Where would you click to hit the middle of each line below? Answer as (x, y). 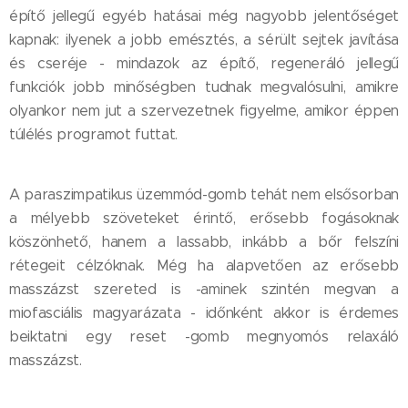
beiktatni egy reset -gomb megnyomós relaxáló (204, 337)
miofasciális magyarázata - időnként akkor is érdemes (204, 313)
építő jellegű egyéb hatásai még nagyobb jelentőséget (204, 16)
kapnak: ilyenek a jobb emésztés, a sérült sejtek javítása (204, 40)
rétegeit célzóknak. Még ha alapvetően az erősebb (204, 266)
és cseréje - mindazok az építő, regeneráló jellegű (204, 64)
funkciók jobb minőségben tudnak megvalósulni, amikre (204, 87)
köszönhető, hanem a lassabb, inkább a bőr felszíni (204, 242)
